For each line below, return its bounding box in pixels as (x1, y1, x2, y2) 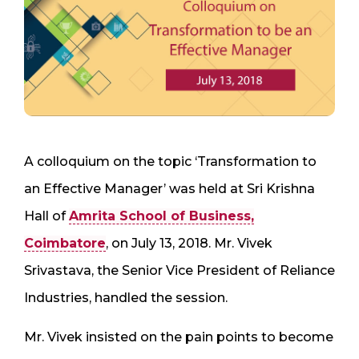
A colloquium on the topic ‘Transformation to (24, 153, 317, 169)
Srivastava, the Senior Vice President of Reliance (24, 262, 335, 278)
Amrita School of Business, (69, 208, 254, 224)
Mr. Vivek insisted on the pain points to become (24, 329, 333, 345)
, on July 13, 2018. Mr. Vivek (106, 235, 272, 251)
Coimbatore (24, 235, 106, 251)
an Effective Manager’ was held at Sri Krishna (24, 180, 315, 196)
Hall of (24, 208, 69, 224)
